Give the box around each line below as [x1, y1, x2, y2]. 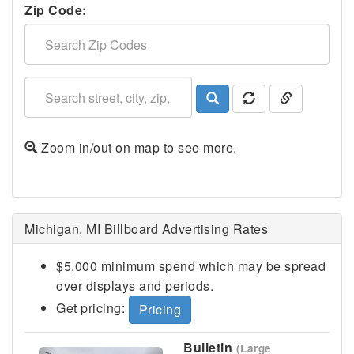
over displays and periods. [56, 277, 213, 295]
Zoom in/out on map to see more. [37, 138, 237, 156]
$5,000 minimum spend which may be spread [56, 257, 326, 275]
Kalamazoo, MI [145, 186, 218, 198]
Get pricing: [56, 299, 129, 318]
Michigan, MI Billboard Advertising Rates [24, 220, 268, 238]
